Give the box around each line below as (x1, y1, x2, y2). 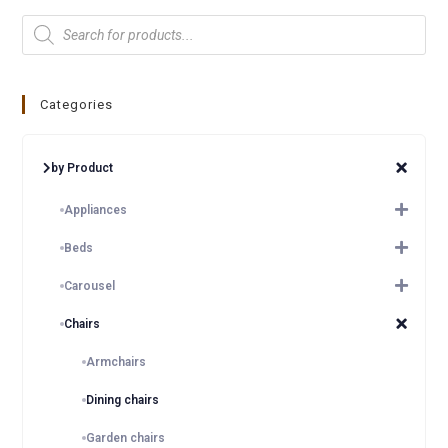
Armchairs (86, 354, 147, 369)
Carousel (64, 278, 116, 293)
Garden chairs (86, 430, 166, 445)
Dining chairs (86, 392, 160, 407)
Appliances (64, 202, 128, 217)
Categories (40, 96, 114, 112)
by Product (51, 160, 114, 175)
